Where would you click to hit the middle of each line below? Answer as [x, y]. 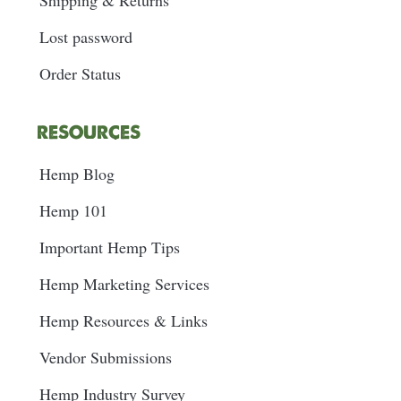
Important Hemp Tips [109, 247]
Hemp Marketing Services [124, 284]
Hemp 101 [73, 211]
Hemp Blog [77, 174]
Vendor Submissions [105, 358]
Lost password [85, 37]
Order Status [80, 74]
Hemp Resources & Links [123, 321]
